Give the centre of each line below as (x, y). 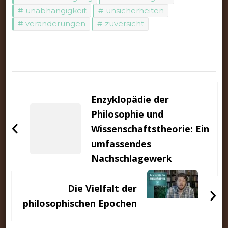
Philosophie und (127, 114)
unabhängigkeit (56, 10)
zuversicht (124, 23)
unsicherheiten (135, 10)
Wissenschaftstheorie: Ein (150, 129)
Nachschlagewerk (131, 158)
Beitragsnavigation (87, 80)
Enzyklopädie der (130, 99)
